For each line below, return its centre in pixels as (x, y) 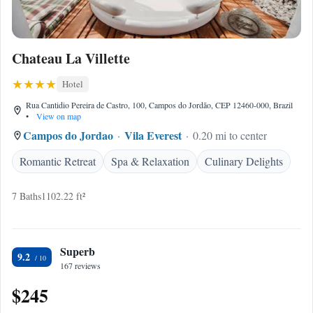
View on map (58, 116)
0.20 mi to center (230, 135)
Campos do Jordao (68, 135)
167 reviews (80, 265)
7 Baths (27, 196)
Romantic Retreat (58, 161)
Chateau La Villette (71, 58)
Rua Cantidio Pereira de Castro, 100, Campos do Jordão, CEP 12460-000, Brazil (159, 105)
